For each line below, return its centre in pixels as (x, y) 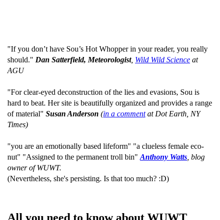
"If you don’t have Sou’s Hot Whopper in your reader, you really (108, 49)
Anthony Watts (164, 157)
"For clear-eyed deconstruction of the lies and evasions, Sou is (103, 92)
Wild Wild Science (163, 60)
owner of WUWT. (34, 168)
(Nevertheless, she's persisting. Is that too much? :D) (88, 179)
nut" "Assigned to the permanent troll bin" (74, 157)
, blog (196, 157)
